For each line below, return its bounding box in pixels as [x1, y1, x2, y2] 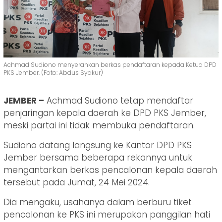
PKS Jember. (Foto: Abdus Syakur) [3, 68, 103, 77]
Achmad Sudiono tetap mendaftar [44, 94, 193, 107]
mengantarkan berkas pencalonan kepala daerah [3, 164, 217, 176]
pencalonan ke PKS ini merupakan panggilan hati [3, 208, 210, 221]
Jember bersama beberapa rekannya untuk [3, 151, 192, 164]
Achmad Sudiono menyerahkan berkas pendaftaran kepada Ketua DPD [3, 60, 217, 69]
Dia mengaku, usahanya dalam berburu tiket [3, 196, 192, 208]
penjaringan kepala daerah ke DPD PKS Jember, [3, 107, 206, 119]
